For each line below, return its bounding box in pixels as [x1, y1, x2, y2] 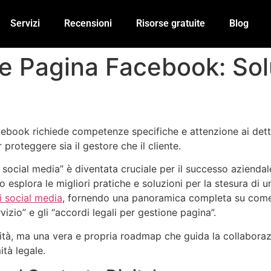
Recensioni [64, 18, 113, 30]
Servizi [10, 18, 41, 30]
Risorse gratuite [136, 18, 206, 30]
